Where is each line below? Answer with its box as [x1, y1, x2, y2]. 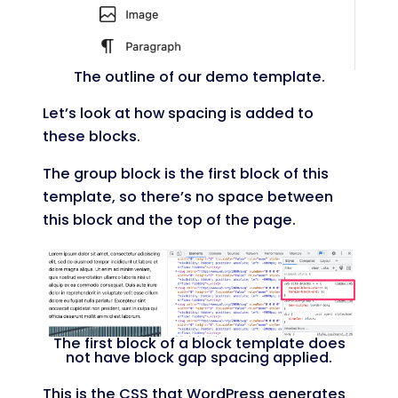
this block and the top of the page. [43, 210, 296, 231]
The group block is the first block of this [43, 163, 329, 185]
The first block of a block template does [52, 333, 346, 354]
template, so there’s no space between [43, 187, 333, 208]
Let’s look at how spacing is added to [43, 103, 314, 124]
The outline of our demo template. [73, 67, 325, 88]
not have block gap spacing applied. [66, 347, 332, 369]
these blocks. [43, 126, 140, 147]
